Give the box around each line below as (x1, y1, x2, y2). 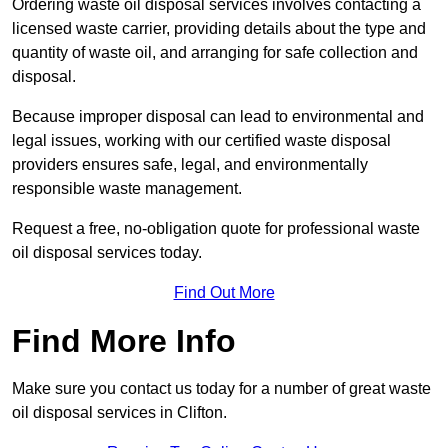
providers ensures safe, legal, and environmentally (12, 156, 368, 174)
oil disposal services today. (12, 244, 202, 262)
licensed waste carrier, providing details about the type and (12, 20, 426, 38)
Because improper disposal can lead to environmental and (12, 108, 424, 126)
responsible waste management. (12, 180, 242, 198)
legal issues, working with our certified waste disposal (12, 132, 391, 150)
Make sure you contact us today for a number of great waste (12, 380, 431, 398)
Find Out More (173, 284, 275, 302)
